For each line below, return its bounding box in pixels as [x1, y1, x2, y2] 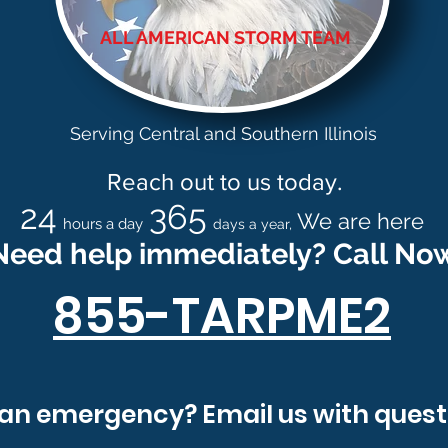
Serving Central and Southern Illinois [70, 123, 377, 144]
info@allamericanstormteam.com [25, 364, 278, 386]
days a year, [212, 216, 292, 232]
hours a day [62, 215, 143, 233]
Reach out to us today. [100, 168, 343, 195]
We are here [291, 208, 424, 234]
